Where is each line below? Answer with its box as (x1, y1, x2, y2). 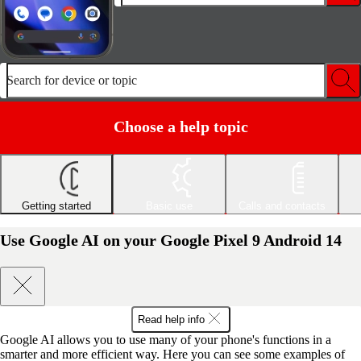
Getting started (22, 199, 91, 212)
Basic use (146, 199, 193, 212)
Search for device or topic (6, 73, 137, 87)
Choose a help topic (113, 117, 248, 135)
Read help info (137, 313, 205, 326)
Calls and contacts (239, 199, 326, 212)
